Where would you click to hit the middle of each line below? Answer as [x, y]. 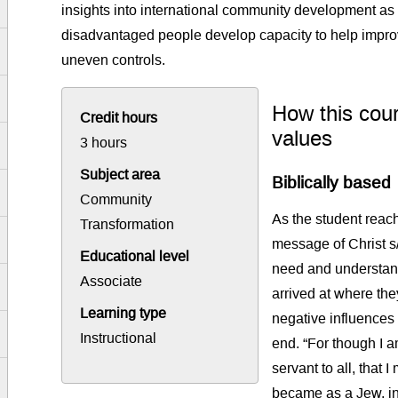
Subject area [120, 175]
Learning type [123, 314]
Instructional [119, 338]
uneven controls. [114, 60]
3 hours [104, 143]
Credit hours [119, 118]
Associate [111, 282]
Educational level [135, 257]
